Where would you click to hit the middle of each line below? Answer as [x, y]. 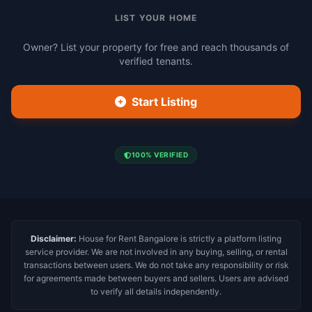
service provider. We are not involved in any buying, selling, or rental [156, 252]
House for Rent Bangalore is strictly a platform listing [179, 239]
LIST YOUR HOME [156, 18]
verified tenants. [156, 61]
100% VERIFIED [159, 155]
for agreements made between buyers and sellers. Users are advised [156, 278]
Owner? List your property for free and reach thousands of [156, 47]
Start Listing [164, 102]
